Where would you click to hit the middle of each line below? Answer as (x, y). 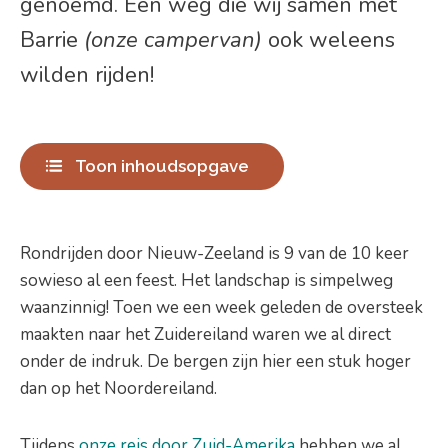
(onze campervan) (173, 39)
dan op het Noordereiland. (118, 388)
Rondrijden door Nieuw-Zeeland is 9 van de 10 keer (214, 253)
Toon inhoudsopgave (162, 165)
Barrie (52, 39)
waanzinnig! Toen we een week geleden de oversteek (221, 307)
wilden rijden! (90, 74)
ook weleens (328, 39)
